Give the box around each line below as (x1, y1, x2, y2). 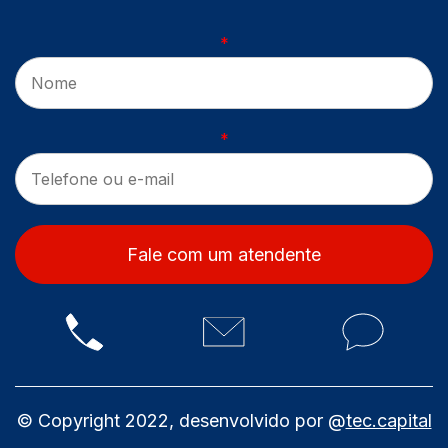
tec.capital (345, 410, 432, 431)
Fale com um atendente (127, 244, 321, 265)
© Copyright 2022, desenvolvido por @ (16, 410, 346, 431)
